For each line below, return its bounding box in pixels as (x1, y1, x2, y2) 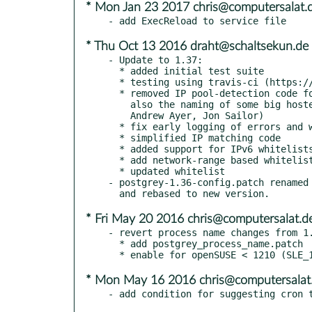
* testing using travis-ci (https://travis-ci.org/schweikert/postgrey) (108, 76, 119, 88)
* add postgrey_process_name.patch (108, 237, 119, 249)
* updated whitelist (108, 165, 119, 177)
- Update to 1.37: (108, 54, 203, 65)
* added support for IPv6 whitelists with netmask (108, 143, 119, 155)
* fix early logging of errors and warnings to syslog (108, 120, 119, 132)
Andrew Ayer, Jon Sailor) (108, 109, 130, 121)
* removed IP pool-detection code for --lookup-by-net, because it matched (108, 87, 119, 99)
